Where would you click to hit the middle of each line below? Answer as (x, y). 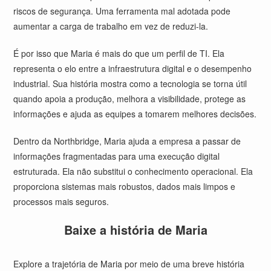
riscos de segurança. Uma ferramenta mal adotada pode (122, 11)
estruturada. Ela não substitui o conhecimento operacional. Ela (133, 171)
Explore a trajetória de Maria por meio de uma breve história (129, 264)
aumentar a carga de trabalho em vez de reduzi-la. (111, 26)
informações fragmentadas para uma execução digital (117, 156)
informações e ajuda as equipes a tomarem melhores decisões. (135, 114)
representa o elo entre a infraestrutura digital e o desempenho (133, 68)
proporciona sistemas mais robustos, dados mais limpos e (125, 186)
